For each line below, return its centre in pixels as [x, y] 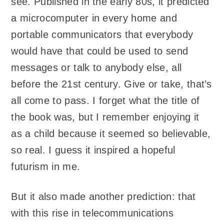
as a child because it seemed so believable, [111, 133]
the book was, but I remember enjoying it [105, 117]
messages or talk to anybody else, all [96, 67]
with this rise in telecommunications [92, 213]
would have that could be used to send [100, 51]
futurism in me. [46, 166]
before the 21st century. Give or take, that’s [111, 84]
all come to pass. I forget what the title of [105, 100]
